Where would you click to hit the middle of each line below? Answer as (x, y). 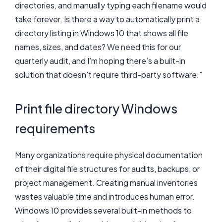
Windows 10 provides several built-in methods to (103, 210)
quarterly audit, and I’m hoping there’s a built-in (100, 61)
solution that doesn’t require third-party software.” (109, 75)
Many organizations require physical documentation (109, 155)
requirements (55, 128)
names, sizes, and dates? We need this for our (98, 47)
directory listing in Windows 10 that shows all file (102, 33)
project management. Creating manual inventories (106, 182)
